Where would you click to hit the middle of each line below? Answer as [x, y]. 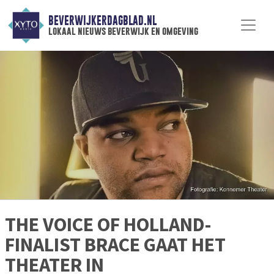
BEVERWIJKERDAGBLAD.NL [102, 21]
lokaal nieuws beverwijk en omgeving [123, 31]
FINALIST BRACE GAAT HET [115, 245]
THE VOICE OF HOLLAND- [108, 225]
